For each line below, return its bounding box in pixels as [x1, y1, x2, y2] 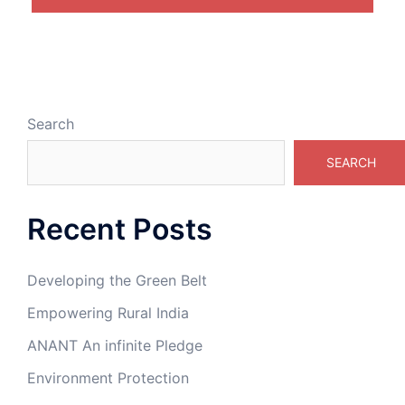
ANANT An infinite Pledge [27, 335, 202, 354]
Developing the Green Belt [27, 270, 207, 289]
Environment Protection [27, 368, 189, 387]
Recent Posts [27, 211, 212, 247]
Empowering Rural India [27, 303, 189, 322]
